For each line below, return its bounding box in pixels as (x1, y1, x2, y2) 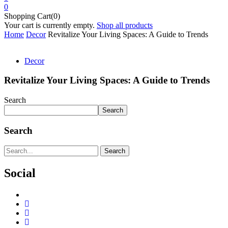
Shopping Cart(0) (4, 11, 60, 20)
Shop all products (97, 20, 153, 30)
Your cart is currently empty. (4, 20, 95, 30)
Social (4, 166, 36, 180)
